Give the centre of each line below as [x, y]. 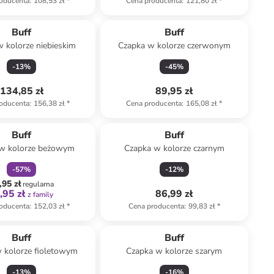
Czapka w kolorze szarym [174, 251]
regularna [38, 184]
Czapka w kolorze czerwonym [174, 46]
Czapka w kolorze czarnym [174, 148]
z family [40, 194]
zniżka [16, 118]
